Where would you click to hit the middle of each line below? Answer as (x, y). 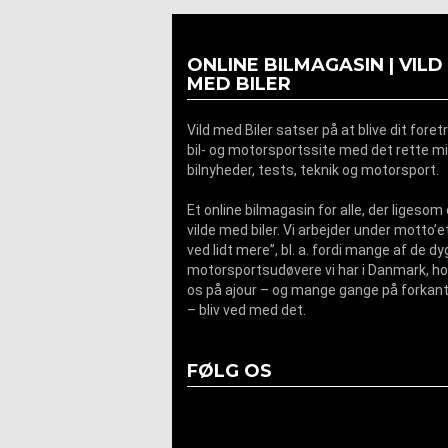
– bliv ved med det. (246, 310)
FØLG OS (229, 371)
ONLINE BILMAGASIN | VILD (315, 65)
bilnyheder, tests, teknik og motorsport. (313, 170)
